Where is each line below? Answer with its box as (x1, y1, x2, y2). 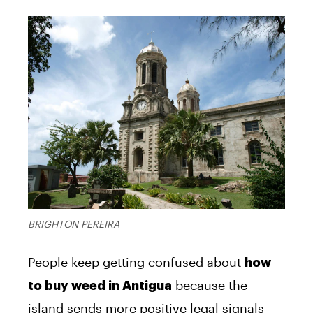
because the (172, 277, 247, 293)
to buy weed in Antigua (28, 279, 172, 292)
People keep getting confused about (28, 254, 245, 270)
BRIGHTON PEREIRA (28, 217, 119, 230)
